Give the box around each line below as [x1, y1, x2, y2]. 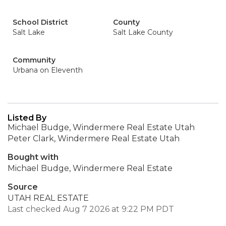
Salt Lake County [113, 28, 173, 37]
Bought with [8, 152, 59, 162]
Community [13, 55, 55, 65]
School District [13, 18, 68, 27]
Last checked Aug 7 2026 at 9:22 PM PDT [8, 204, 174, 214]
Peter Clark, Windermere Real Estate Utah [8, 134, 180, 143]
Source [8, 182, 38, 192]
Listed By [8, 113, 46, 123]
